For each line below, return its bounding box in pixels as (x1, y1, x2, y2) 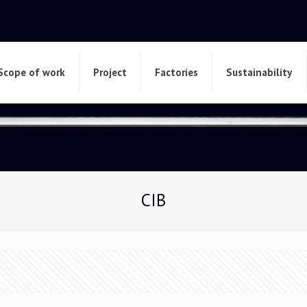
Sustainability (225, 66, 292, 79)
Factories (154, 66, 198, 79)
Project (93, 66, 127, 79)
